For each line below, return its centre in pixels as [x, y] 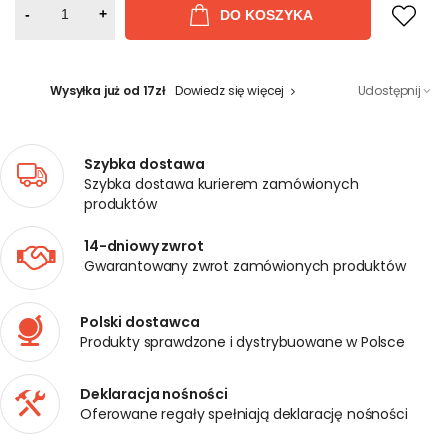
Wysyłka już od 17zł [107, 90]
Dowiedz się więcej [229, 90]
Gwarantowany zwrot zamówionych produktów [245, 266]
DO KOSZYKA [266, 14]
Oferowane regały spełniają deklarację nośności [244, 414]
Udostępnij [389, 90]
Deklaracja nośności [154, 394]
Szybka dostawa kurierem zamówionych [221, 184]
